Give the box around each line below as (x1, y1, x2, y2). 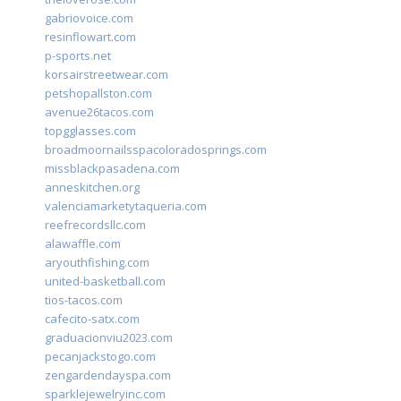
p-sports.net (45, 47, 111, 64)
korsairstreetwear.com (45, 66, 168, 83)
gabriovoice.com (45, 10, 133, 27)
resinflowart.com (45, 29, 136, 46)
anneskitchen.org (45, 179, 140, 196)
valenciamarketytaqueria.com (45, 198, 207, 215)
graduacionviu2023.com (45, 329, 173, 346)
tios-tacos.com (45, 292, 123, 309)
